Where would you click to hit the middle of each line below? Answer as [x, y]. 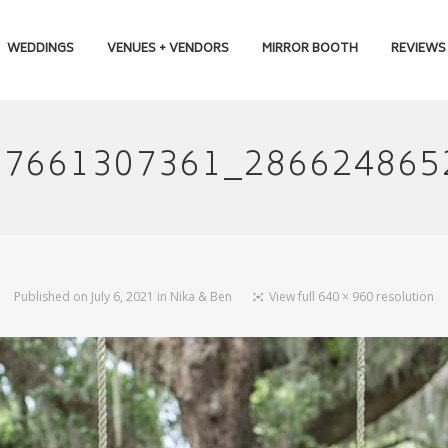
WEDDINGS [40, 49]
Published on [52, 296]
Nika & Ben [200, 296]
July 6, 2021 [122, 296]
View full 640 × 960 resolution [351, 296]
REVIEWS [418, 49]
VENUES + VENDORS [167, 49]
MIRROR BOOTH [309, 49]
